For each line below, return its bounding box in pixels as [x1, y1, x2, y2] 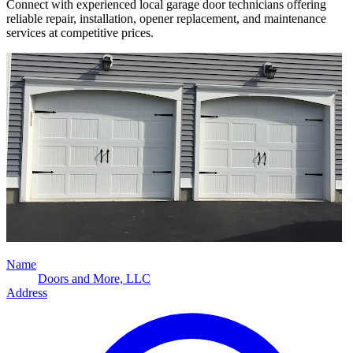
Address [6, 285, 47, 299]
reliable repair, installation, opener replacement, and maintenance [6, 11, 326, 25]
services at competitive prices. [6, 25, 154, 39]
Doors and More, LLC [38, 271, 150, 285]
